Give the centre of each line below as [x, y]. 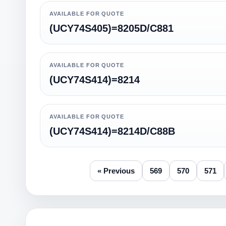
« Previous [116, 171]
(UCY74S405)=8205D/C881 [111, 28]
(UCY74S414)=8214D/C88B [112, 131]
